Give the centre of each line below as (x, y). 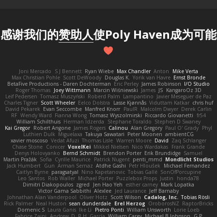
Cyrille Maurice (73, 159)
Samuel (193, 153)
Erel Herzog (130, 203)
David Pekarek (23, 109)
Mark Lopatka (177, 184)
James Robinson (162, 84)
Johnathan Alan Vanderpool (42, 197)
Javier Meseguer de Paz (184, 96)
